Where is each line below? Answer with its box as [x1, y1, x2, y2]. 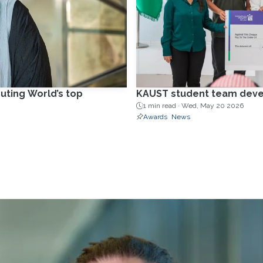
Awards [143, 113, 167, 122]
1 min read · [143, 102, 181, 110]
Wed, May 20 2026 [181, 102, 244, 110]
